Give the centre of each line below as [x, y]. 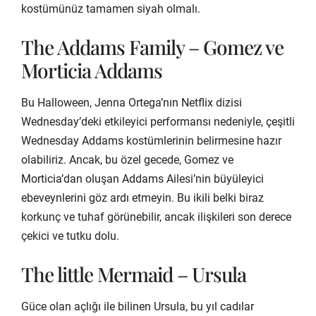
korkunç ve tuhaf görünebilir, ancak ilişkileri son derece [156, 217]
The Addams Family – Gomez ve [152, 47]
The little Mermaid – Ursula [134, 274]
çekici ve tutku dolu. [70, 236]
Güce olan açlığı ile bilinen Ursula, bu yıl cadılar [138, 306]
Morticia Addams [92, 70]
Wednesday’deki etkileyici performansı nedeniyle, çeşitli [158, 121]
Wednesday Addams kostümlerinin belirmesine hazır [151, 140]
